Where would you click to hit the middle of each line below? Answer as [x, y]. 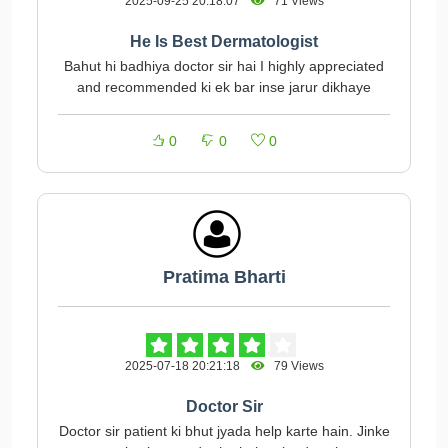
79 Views [294, 366]
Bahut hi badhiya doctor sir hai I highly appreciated [224, 66]
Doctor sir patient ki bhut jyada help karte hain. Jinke [224, 431]
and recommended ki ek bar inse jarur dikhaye [224, 87]
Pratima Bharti [224, 277]
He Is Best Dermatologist [224, 41]
